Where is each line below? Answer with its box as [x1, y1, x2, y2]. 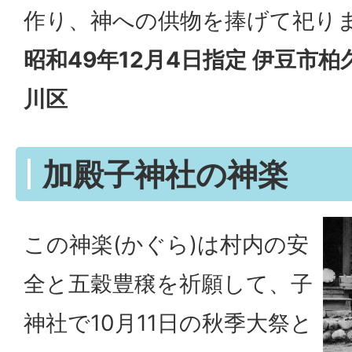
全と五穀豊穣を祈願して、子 [24, 269, 313, 297]
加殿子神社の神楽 [42, 155, 288, 192]
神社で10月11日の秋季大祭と [24, 309, 313, 336]
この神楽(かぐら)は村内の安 [24, 230, 309, 258]
